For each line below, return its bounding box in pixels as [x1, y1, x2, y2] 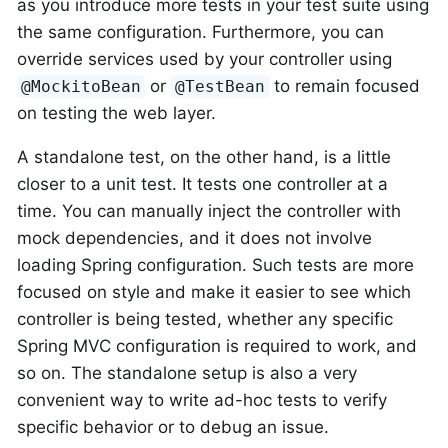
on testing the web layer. [17, 103, 216, 124]
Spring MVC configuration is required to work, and [17, 336, 417, 357]
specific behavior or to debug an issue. [17, 417, 329, 438]
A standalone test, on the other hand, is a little [17, 147, 391, 168]
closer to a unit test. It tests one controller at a [17, 174, 388, 195]
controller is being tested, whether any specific [17, 309, 393, 330]
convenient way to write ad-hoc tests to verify [17, 390, 387, 411]
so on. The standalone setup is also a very [17, 363, 357, 384]
